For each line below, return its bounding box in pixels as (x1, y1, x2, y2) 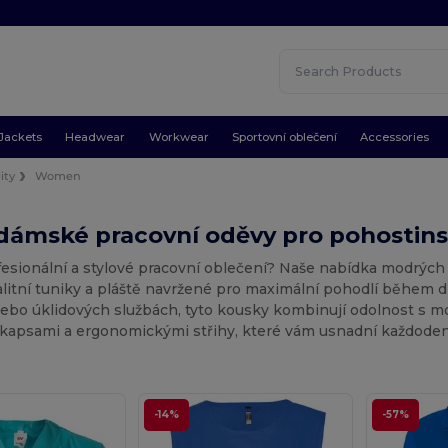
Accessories (360, 129, 430, 144)
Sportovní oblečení (231, 129, 337, 144)
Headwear (65, 129, 126, 144)
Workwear (148, 129, 209, 144)
